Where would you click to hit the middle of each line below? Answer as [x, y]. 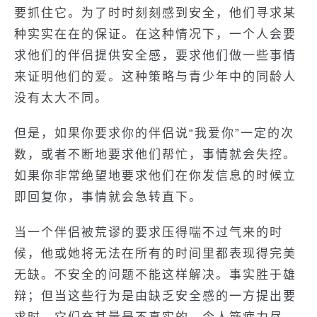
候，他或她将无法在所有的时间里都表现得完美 [155, 254]
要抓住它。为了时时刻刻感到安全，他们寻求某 [155, 13]
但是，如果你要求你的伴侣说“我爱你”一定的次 [154, 133]
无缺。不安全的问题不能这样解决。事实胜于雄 [155, 275]
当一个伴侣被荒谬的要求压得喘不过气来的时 [149, 232]
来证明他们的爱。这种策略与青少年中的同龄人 [155, 77]
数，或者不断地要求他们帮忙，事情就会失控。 [155, 155]
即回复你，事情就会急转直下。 [108, 197]
